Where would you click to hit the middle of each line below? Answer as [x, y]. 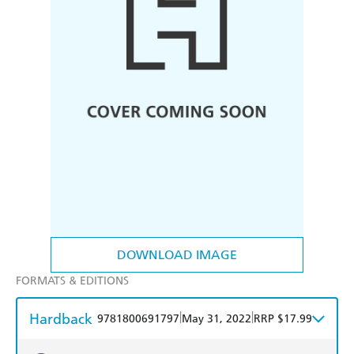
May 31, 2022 [217, 319]
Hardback [61, 319]
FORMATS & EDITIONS [72, 281]
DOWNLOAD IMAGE [177, 255]
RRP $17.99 [283, 319]
